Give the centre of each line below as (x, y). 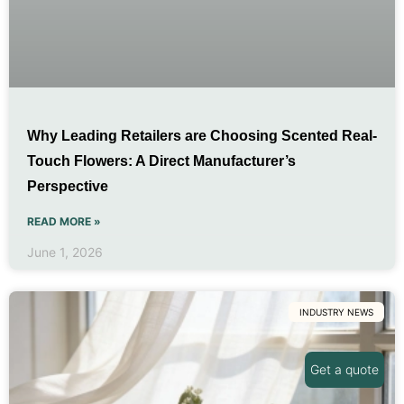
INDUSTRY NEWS (336, 312)
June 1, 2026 (65, 252)
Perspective (68, 186)
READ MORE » (64, 221)
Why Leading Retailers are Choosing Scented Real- (202, 135)
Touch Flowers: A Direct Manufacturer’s (161, 161)
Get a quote (344, 369)
